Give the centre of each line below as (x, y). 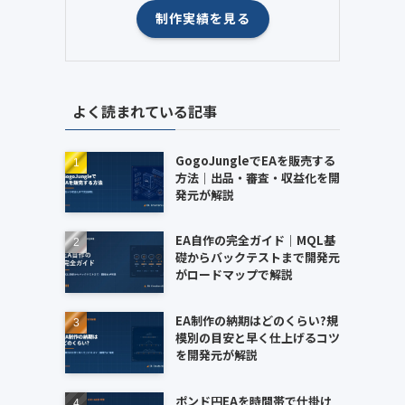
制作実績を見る (202, 19)
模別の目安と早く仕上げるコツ (257, 337)
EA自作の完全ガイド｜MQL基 (255, 240)
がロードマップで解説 (234, 275)
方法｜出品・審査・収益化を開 (257, 177)
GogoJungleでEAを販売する (255, 160)
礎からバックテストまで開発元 (257, 258)
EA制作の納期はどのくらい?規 (256, 320)
